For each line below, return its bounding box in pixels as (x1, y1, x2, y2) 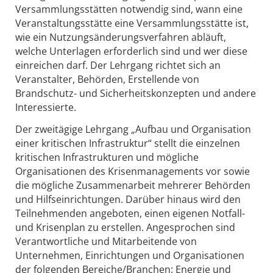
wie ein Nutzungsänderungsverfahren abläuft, (15, 30, 226, 44)
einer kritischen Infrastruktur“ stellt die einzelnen (15, 136, 240, 151)
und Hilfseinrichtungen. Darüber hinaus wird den (15, 193, 241, 207)
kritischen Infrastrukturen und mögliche (15, 151, 199, 165)
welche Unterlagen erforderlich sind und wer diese (15, 44, 247, 58)
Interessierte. (15, 101, 76, 115)
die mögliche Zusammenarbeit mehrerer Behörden (15, 179, 250, 193)
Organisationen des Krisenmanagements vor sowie (15, 165, 250, 179)
